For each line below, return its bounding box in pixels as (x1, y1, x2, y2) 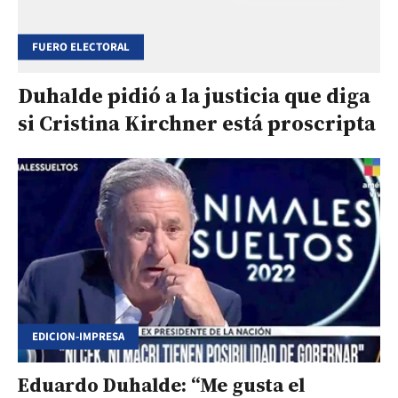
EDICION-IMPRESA (32, 328, 124, 345)
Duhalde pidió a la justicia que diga (18, 81, 370, 111)
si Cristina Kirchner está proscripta (18, 108, 376, 139)
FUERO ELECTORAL (32, 38, 130, 55)
